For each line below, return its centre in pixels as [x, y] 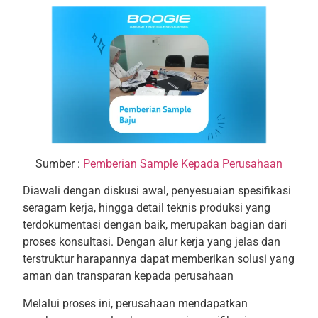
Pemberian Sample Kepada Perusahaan [183, 163]
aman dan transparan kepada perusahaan [128, 276]
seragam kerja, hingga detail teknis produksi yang [146, 208]
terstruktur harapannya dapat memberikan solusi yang [158, 259]
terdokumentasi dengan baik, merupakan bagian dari [154, 225]
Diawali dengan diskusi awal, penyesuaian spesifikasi [157, 191]
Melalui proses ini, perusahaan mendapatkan [135, 303]
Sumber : [59, 163]
